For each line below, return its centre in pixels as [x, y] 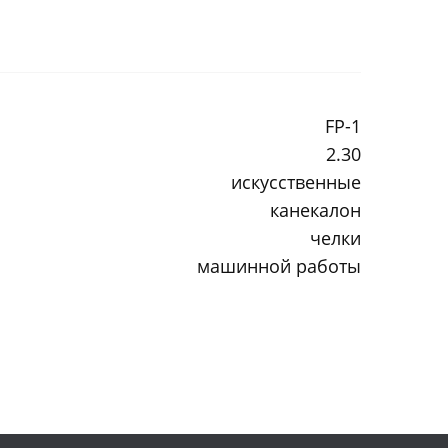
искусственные [296, 181]
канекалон [315, 209]
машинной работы [279, 265]
